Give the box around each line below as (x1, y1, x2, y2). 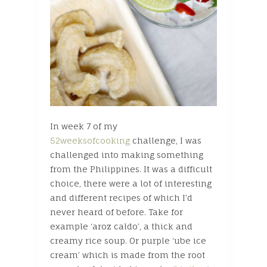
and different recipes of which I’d (50, 192, 193, 203)
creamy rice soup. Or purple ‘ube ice (50, 235, 206, 246)
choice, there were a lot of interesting (50, 178, 212, 188)
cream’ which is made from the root (50, 249, 205, 260)
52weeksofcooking (50, 135, 130, 145)
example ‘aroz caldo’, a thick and (50, 221, 193, 231)
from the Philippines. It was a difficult (50, 163, 212, 174)
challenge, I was (130, 135, 201, 145)
